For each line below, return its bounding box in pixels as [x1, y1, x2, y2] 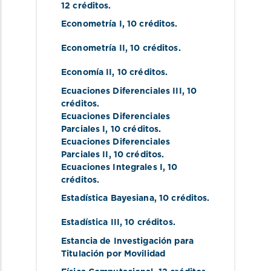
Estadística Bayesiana [61, 194, 154, 203]
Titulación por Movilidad [61, 249, 166, 258]
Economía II [61, 68, 113, 77]
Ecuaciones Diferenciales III [61, 87, 182, 96]
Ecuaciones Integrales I [61, 163, 163, 172]
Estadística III [61, 218, 120, 227]
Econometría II [61, 44, 125, 53]
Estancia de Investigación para [61, 237, 194, 246]
